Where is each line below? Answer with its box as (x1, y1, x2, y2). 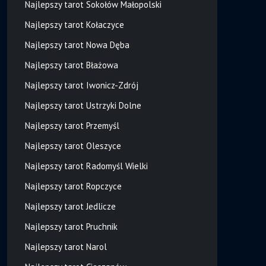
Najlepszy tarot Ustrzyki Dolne (24, 99, 141, 111)
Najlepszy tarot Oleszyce (24, 140, 121, 151)
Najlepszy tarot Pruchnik (24, 220, 118, 232)
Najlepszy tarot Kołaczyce (24, 18, 124, 30)
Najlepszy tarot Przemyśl (24, 119, 119, 131)
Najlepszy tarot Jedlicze (24, 200, 116, 212)
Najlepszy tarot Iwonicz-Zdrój (24, 79, 138, 91)
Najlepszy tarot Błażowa (24, 59, 118, 71)
